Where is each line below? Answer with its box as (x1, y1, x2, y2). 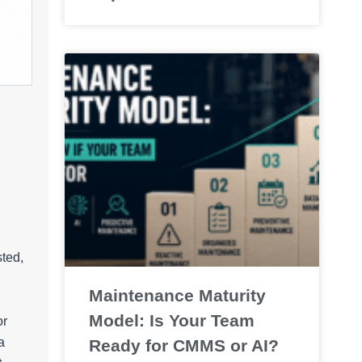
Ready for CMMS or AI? (88, 336, 279, 356)
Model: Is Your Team (88, 311, 255, 330)
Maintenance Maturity (88, 286, 266, 305)
